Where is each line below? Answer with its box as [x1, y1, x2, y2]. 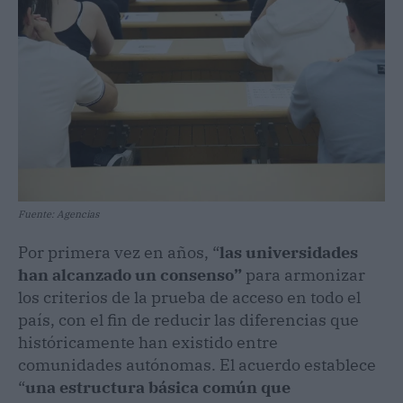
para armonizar [242, 264, 365, 286]
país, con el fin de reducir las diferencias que [18, 309, 359, 331]
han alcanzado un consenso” [18, 264, 242, 286]
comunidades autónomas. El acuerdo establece [18, 354, 376, 376]
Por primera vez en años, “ [18, 242, 219, 264]
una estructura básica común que [25, 377, 291, 399]
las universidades [219, 242, 358, 264]
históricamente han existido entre [18, 332, 278, 354]
